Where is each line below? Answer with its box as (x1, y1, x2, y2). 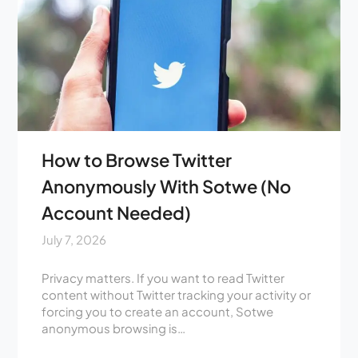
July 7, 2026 (42, 232, 107, 248)
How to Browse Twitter (42, 149, 233, 172)
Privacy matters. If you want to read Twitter (42, 270, 285, 286)
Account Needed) (42, 201, 192, 225)
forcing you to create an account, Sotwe (42, 304, 274, 320)
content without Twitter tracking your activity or (42, 287, 312, 303)
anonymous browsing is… (42, 320, 186, 336)
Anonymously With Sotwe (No (42, 175, 292, 198)
